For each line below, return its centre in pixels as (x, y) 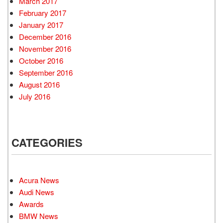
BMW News (39, 216)
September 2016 (46, 72)
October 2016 (41, 60)
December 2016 (45, 36)
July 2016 (35, 96)
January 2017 (41, 24)
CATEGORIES (47, 142)
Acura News (39, 180)
